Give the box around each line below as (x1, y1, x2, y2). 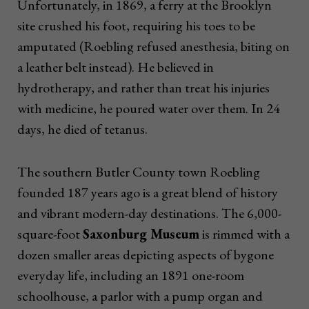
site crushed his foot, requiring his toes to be (17, 17, 255, 35)
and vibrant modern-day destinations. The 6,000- (17, 204, 281, 223)
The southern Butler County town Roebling (17, 163, 260, 181)
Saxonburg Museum (83, 225, 199, 243)
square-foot (17, 225, 83, 243)
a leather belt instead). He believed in (17, 58, 214, 77)
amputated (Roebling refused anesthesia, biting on (17, 37, 290, 56)
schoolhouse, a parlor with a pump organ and (17, 287, 263, 306)
